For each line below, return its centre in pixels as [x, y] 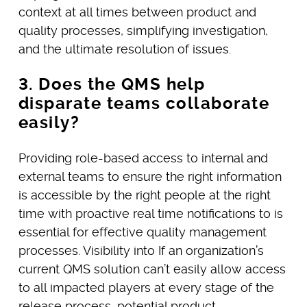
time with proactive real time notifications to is [150, 213]
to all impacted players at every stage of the [146, 287]
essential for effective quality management [142, 232]
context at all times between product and [137, 12]
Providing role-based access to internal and [143, 158]
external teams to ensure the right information [150, 176]
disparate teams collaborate [144, 103]
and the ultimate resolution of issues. [124, 49]
